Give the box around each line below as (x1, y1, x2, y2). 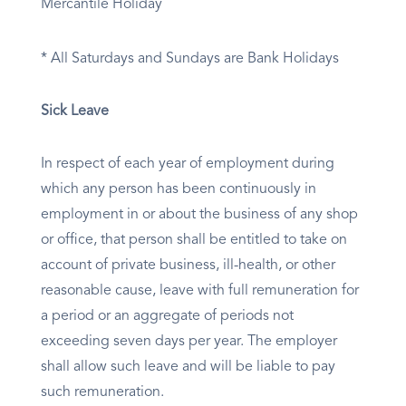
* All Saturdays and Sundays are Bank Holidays (41, 52, 343, 67)
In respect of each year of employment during (41, 157, 334, 172)
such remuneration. (41, 385, 164, 401)
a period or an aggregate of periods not (41, 309, 294, 324)
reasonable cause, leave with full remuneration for (41, 284, 359, 299)
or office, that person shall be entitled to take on (41, 233, 347, 248)
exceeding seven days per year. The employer (41, 334, 337, 350)
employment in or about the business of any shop (41, 208, 358, 223)
